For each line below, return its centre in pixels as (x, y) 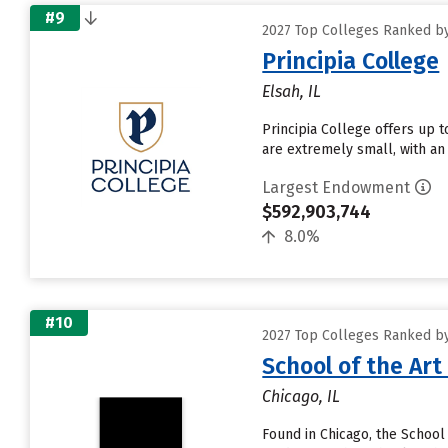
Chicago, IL (301, 396)
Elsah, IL (292, 91)
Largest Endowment (336, 187)
